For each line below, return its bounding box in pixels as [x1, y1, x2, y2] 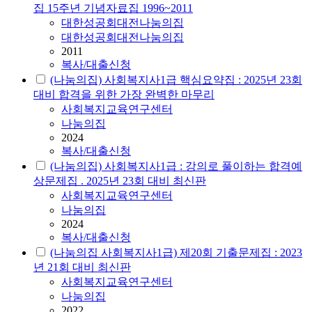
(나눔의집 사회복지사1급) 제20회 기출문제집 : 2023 [50, 247, 302, 259]
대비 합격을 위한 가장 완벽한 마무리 [33, 88, 214, 101]
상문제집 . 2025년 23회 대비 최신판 [33, 175, 206, 187]
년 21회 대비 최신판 [33, 261, 131, 274]
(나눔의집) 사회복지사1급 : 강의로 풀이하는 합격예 [50, 160, 302, 173]
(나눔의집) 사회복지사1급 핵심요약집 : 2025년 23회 [50, 74, 302, 86]
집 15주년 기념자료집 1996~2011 [33, 2, 193, 15]
